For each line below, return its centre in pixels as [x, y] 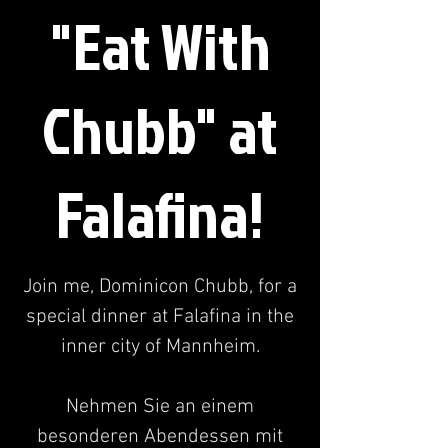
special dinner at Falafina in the [160, 316]
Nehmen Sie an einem [160, 406]
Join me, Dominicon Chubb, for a [160, 286]
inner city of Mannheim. [160, 346]
